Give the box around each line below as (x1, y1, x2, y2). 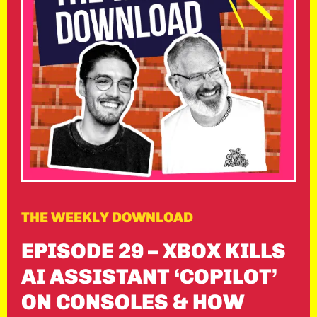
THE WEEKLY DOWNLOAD (21, 209, 193, 226)
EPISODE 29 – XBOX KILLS (21, 238, 286, 264)
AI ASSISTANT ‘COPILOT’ (21, 264, 277, 289)
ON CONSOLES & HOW (21, 289, 245, 315)
